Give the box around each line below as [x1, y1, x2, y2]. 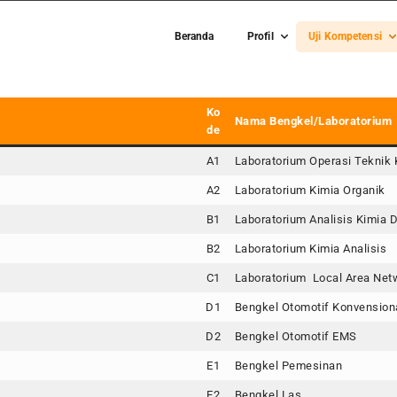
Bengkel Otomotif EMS [234, 330, 357, 343]
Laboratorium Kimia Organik [234, 183, 385, 197]
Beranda [174, 30, 214, 43]
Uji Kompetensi [308, 30, 382, 43]
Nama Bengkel [234, 114, 314, 128]
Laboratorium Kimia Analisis [234, 242, 386, 255]
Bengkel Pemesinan [234, 359, 342, 372]
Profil [246, 30, 274, 43]
